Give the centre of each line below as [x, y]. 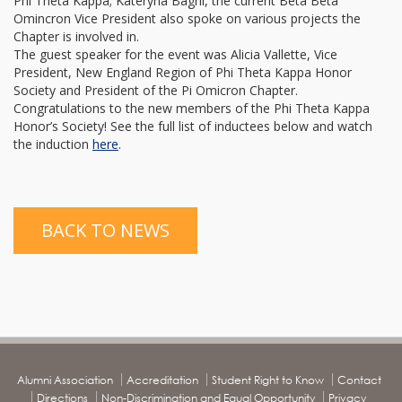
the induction [53, 144]
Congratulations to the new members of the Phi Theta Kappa [192, 108]
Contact [359, 380]
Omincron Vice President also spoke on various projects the [187, 18]
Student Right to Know [267, 380]
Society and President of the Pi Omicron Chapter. [156, 90]
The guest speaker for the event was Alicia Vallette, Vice [175, 54]
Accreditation [162, 380]
